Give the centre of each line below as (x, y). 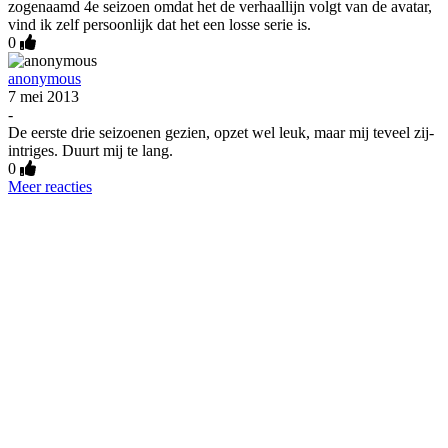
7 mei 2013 (43, 97)
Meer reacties (50, 187)
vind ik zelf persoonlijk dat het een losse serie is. (159, 25)
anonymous (44, 79)
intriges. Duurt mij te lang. (90, 151)
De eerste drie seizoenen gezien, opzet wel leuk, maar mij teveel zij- (221, 133)
